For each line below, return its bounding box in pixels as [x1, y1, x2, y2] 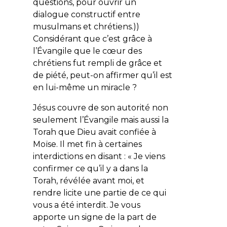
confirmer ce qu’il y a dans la [32, 163, 148, 173]
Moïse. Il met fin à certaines [32, 139, 142, 149]
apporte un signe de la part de [32, 212, 157, 222]
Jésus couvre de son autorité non [32, 102, 168, 112]
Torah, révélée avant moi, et [32, 175, 144, 185]
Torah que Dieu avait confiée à [32, 127, 156, 137]
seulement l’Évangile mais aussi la [32, 115, 169, 125]
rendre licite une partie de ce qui [32, 187, 166, 198]
